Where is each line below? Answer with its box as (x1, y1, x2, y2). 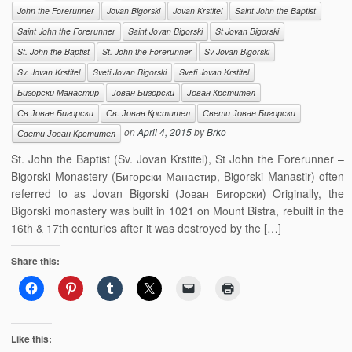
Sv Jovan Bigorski (204, 46, 270, 57)
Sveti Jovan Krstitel (179, 66, 250, 78)
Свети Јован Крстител (17, 127, 116, 139)
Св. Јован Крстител (106, 107, 191, 119)
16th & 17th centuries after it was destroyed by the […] (11, 220, 282, 236)
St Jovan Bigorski (215, 25, 280, 37)
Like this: (11, 332, 53, 346)
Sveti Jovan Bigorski (93, 66, 167, 78)
